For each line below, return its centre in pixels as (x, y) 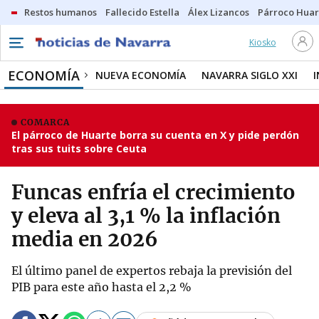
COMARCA (45, 122)
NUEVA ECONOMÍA (141, 75)
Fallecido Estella (142, 12)
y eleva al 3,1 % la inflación (146, 216)
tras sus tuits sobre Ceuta (79, 148)
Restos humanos (61, 12)
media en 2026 (85, 239)
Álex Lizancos (219, 12)
